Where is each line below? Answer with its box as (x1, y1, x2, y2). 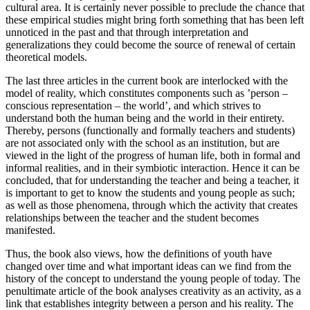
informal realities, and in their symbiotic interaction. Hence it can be (6, 161, 300, 174)
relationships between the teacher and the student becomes (6, 211, 259, 224)
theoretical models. (6, 51, 87, 63)
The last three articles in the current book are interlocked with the (6, 74, 288, 86)
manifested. (6, 224, 55, 236)
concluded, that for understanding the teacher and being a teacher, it (6, 174, 299, 186)
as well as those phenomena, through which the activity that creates (6, 199, 298, 211)
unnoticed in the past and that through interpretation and (6, 26, 248, 38)
